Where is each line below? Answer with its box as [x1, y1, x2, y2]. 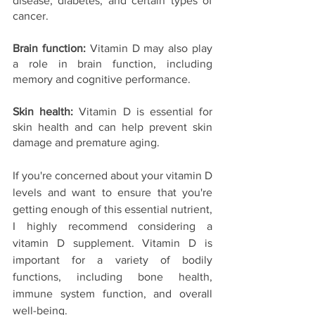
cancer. [13, 10, 49, 22]
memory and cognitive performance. [13, 73, 191, 86]
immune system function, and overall [13, 288, 212, 300]
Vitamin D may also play [89, 42, 213, 55]
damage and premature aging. [13, 136, 160, 149]
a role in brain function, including [13, 58, 212, 70]
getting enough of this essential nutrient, [13, 203, 212, 216]
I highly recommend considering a [13, 220, 212, 233]
